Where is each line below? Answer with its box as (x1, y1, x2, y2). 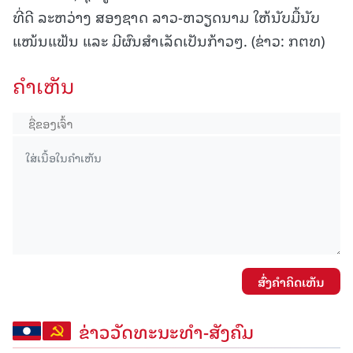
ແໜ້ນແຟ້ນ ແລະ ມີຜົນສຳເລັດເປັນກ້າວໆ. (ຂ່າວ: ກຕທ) (13, 28, 325, 52)
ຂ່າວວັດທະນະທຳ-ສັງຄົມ (79, 317, 254, 346)
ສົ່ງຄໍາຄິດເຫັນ (258, 272, 325, 292)
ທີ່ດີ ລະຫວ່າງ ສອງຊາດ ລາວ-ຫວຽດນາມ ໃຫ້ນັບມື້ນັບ (13, 5, 320, 28)
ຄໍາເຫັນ (13, 69, 75, 102)
